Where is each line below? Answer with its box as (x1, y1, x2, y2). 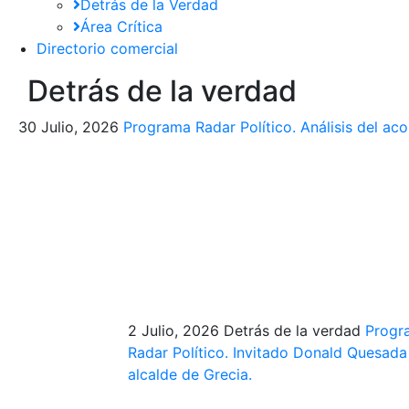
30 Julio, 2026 (18, 118, 119, 137)
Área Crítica (80, 17, 163, 37)
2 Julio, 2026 (127, 320, 219, 340)
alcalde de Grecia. (127, 364, 252, 383)
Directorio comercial (37, 39, 178, 58)
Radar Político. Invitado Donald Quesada (127, 342, 407, 362)
